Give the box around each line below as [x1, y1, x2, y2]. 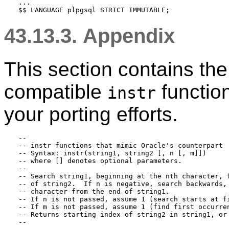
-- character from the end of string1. [18, 188, 170, 196]
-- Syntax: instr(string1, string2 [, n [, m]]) [18, 149, 207, 157]
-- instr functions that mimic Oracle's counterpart [18, 142, 223, 150]
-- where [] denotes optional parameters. [18, 157, 182, 165]
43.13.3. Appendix [4, 25, 180, 48]
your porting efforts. [4, 103, 178, 126]
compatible [4, 81, 107, 103]
